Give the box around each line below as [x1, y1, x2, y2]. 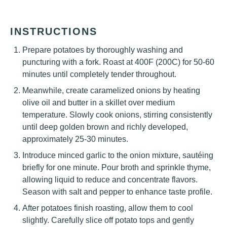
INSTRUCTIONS [10, 26, 97, 37]
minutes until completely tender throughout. [22, 70, 176, 79]
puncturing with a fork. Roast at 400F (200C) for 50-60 [22, 58, 214, 66]
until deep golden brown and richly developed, [22, 123, 188, 131]
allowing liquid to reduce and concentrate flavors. [22, 175, 198, 184]
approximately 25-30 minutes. [22, 135, 128, 143]
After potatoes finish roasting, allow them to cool [22, 204, 193, 212]
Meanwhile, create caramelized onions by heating [22, 86, 200, 95]
